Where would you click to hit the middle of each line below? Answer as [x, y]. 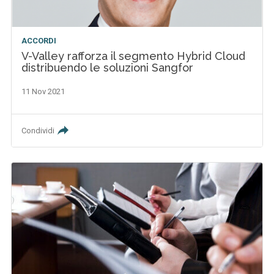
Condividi [38, 130]
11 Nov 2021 [43, 91]
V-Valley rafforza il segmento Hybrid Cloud [134, 56]
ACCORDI [39, 40]
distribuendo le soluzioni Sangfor [108, 67]
